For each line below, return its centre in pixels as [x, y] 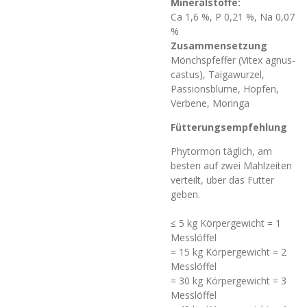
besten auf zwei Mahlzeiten [231, 165]
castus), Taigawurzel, [218, 74]
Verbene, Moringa [210, 103]
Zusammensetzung [219, 45]
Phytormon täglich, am [221, 151]
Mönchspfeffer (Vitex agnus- [233, 60]
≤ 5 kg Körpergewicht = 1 [226, 223]
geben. [185, 194]
